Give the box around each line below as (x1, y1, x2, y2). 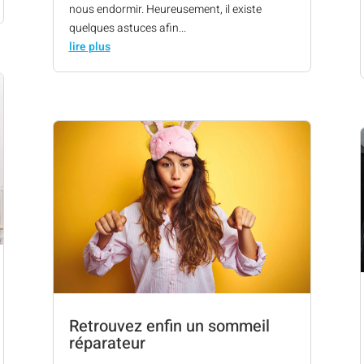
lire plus (68, 38, 110, 56)
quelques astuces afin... (68, 19, 186, 37)
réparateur (68, 331, 145, 355)
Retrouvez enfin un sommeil (68, 314, 270, 338)
